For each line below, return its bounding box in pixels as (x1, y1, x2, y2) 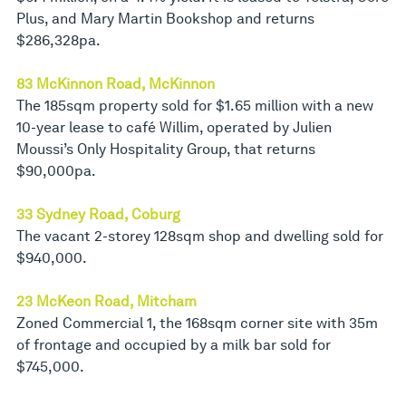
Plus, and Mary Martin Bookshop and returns (16, 10, 314, 28)
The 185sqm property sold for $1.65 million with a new (16, 97, 373, 115)
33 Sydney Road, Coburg (16, 206, 180, 224)
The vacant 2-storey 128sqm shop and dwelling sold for (16, 227, 383, 246)
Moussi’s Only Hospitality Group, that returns (16, 140, 315, 159)
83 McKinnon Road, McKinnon (16, 75, 215, 93)
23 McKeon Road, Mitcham (16, 293, 197, 311)
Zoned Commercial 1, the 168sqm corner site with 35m (16, 314, 378, 333)
